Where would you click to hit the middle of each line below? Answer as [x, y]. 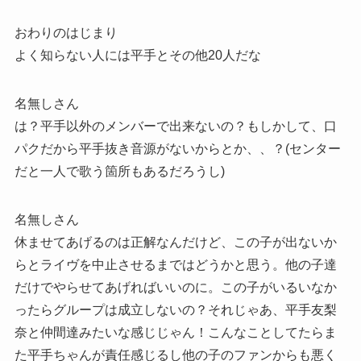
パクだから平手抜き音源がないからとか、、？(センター [177, 149]
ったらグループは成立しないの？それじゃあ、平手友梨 [175, 310]
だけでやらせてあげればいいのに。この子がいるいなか [175, 288]
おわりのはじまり [66, 33]
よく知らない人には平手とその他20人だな [137, 56]
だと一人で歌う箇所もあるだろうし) [119, 172]
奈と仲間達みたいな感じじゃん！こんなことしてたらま [175, 333]
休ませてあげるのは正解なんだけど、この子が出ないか [175, 243]
